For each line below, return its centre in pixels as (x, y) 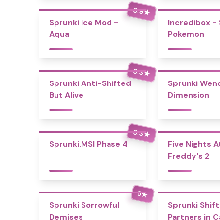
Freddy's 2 (189, 156)
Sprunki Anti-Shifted (90, 83)
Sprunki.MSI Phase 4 (88, 144)
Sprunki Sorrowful (84, 205)
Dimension (188, 95)
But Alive (66, 95)
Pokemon (186, 34)
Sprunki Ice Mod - (84, 22)
